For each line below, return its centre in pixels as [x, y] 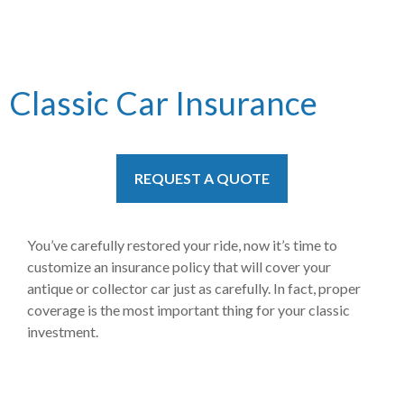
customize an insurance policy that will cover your [179, 266]
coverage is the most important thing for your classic [188, 310]
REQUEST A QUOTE [202, 178]
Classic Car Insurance [163, 103]
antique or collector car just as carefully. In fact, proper [194, 288]
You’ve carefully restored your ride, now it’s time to [182, 245]
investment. [63, 331]
